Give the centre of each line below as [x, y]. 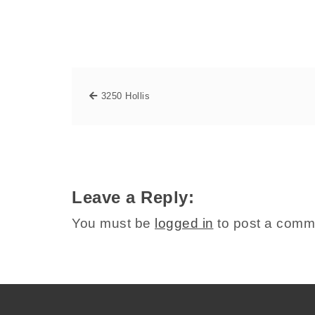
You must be [113, 223]
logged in [184, 223]
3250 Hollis [125, 96]
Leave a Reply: [133, 197]
